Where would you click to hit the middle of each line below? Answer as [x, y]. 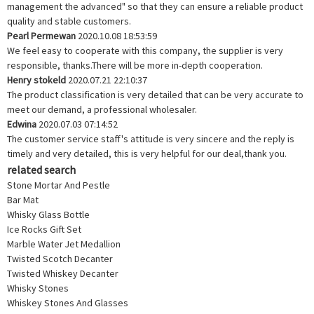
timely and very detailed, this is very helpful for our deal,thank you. [147, 153]
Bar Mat [23, 199]
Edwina [22, 124]
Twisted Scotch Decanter [60, 258]
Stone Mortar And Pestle [59, 185]
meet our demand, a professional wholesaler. [102, 109]
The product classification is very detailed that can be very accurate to [155, 94]
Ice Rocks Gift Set [44, 229]
